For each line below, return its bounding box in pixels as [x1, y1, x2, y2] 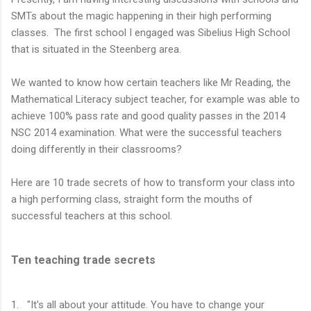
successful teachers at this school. [11, 209, 172, 222]
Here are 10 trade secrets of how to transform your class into [11, 176, 295, 189]
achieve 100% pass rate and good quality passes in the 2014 [11, 109, 285, 122]
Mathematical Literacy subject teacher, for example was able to [11, 92, 300, 106]
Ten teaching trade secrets [11, 253, 158, 267]
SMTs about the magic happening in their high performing [11, 9, 271, 22]
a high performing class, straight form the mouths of [11, 192, 253, 205]
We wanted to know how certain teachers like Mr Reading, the [11, 76, 291, 89]
